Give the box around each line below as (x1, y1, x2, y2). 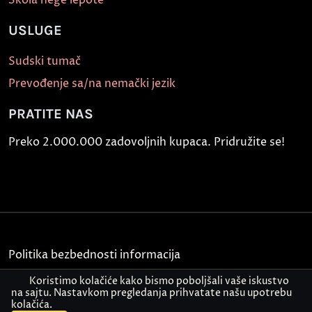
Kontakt (8, 274, 52, 290)
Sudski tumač (8, 53, 81, 69)
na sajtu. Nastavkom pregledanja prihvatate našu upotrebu (11, 286, 292, 299)
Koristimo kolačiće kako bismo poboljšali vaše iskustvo (29, 274, 289, 288)
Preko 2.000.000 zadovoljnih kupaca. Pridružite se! (8, 134, 285, 150)
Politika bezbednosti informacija (8, 247, 180, 263)
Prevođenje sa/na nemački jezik (8, 75, 175, 91)
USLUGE (8, 22, 62, 38)
